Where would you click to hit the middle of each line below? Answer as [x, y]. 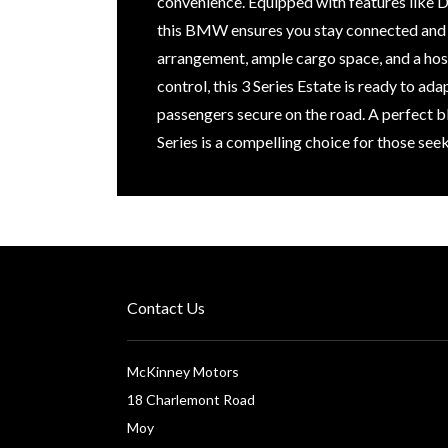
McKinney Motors [183, 371]
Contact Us [166, 307]
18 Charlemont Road [191, 399]
